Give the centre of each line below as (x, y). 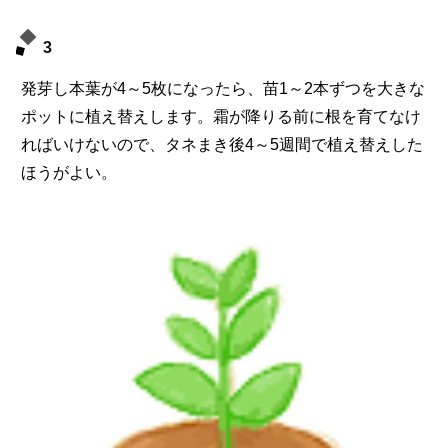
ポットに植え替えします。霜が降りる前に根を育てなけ (221, 117)
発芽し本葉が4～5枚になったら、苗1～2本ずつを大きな (223, 89)
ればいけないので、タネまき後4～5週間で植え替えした (222, 145)
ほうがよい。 (69, 173)
